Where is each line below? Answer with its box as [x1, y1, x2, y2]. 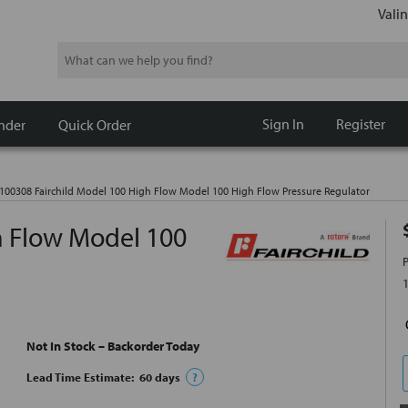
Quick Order [58, 115, 131, 134]
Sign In [261, 115, 304, 133]
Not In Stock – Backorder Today [26, 338, 199, 355]
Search [56, 44, 94, 61]
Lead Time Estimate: [26, 370, 139, 385]
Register [335, 115, 385, 133]
